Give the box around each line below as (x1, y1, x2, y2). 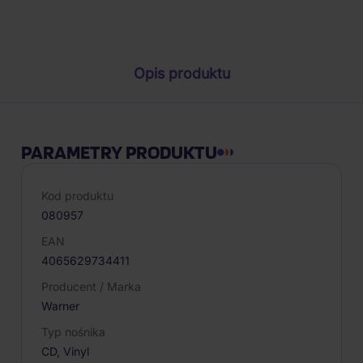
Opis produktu (133, 65, 230, 82)
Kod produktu (41, 189, 113, 203)
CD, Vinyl (41, 344, 89, 358)
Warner (41, 299, 79, 313)
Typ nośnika (41, 325, 105, 339)
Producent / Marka (41, 280, 141, 293)
